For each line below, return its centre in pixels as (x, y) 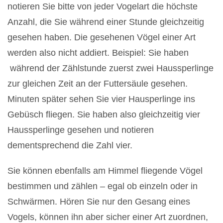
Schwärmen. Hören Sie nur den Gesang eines (99, 201)
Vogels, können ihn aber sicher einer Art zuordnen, (108, 217)
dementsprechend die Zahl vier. (70, 145)
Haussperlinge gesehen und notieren (81, 130)
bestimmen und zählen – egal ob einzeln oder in (103, 186)
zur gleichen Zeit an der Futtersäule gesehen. (98, 83)
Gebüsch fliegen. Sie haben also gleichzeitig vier (104, 114)
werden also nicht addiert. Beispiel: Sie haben (98, 53)
